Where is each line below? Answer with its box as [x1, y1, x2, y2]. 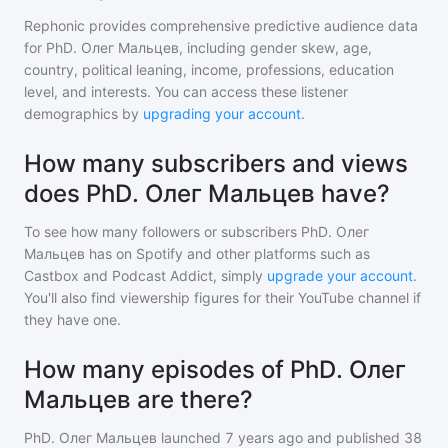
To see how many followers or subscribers [24, 223, 301, 241]
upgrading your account [143, 105, 301, 123]
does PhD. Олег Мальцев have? [24, 179, 390, 209]
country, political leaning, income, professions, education [24, 61, 394, 79]
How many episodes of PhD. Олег [24, 355, 406, 385]
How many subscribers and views [24, 149, 408, 179]
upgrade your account [267, 267, 413, 285]
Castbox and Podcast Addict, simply [24, 267, 263, 285]
